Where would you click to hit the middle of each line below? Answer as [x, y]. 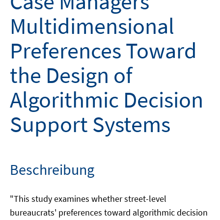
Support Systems [90, 124]
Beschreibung [52, 169]
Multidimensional [92, 26]
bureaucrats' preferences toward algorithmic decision [109, 212]
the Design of [71, 75]
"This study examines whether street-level [88, 199]
